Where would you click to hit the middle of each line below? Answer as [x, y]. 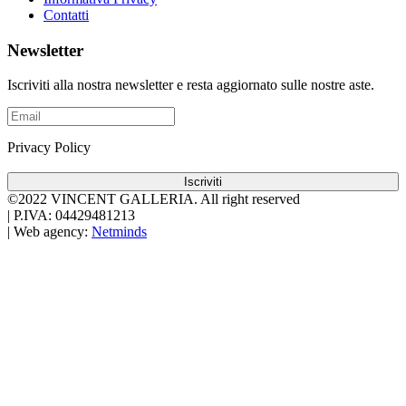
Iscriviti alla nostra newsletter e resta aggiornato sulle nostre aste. [191, 85]
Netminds [119, 232]
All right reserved [250, 199]
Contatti [66, 15]
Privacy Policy [49, 148]
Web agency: [51, 232]
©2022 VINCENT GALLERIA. [104, 199]
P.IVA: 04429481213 [72, 216]
